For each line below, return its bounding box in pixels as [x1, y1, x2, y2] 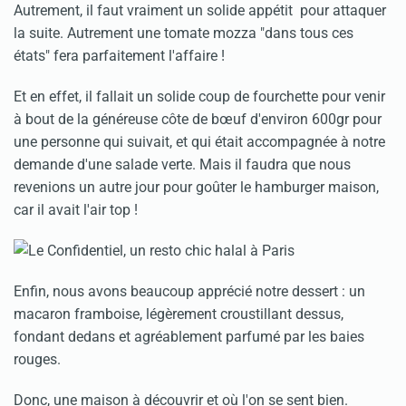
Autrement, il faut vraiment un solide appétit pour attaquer [14, 2, 386, 19]
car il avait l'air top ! [14, 201, 145, 218]
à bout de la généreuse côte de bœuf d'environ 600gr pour [14, 111, 382, 128]
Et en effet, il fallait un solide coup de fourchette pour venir [14, 88, 385, 105]
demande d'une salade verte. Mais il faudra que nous [14, 156, 351, 173]
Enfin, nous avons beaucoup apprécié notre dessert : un [14, 283, 365, 300]
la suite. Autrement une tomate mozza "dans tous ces [14, 24, 353, 42]
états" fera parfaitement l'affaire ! [14, 47, 225, 64]
